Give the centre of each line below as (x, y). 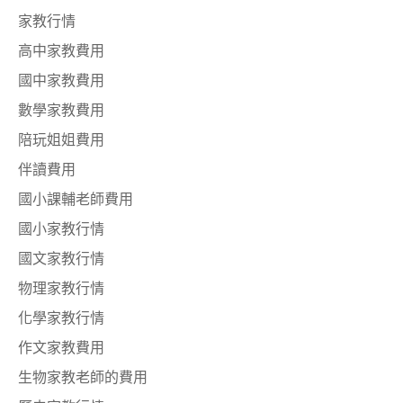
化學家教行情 (61, 319)
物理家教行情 (61, 289)
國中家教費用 (61, 81)
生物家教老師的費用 (83, 378)
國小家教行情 (61, 230)
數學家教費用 (61, 111)
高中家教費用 (61, 52)
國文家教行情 (61, 260)
